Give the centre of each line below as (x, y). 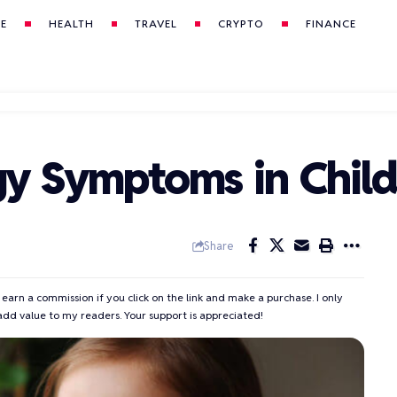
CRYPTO (241, 23)
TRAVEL (156, 23)
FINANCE (331, 23)
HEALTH (71, 23)
